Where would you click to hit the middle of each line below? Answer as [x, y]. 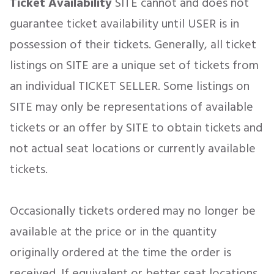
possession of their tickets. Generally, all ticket [133, 45]
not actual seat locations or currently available [133, 149]
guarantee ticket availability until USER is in [124, 24]
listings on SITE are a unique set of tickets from [134, 65]
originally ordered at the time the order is [120, 253]
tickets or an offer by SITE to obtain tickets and [136, 128]
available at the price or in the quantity [113, 232]
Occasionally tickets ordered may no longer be [133, 211]
